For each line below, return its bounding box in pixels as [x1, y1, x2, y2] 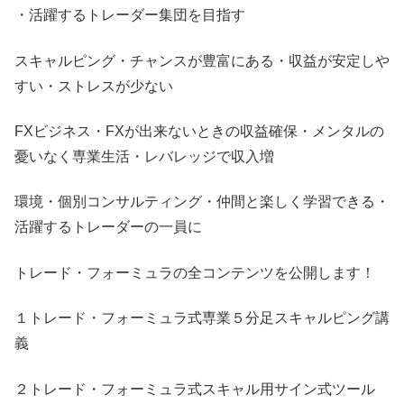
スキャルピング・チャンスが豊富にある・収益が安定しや [14, 52, 390, 69]
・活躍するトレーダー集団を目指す [14, 7, 245, 23]
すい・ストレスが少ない [14, 78, 173, 94]
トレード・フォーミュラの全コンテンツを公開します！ [14, 264, 375, 280]
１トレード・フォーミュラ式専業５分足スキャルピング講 [14, 310, 390, 326]
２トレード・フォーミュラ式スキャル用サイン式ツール [14, 381, 375, 397]
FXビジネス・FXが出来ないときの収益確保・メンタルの [14, 123, 384, 139]
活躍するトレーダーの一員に [14, 219, 202, 235]
